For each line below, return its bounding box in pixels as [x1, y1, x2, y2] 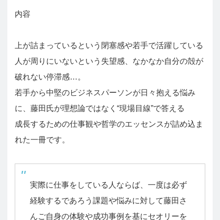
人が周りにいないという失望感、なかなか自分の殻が [15, 57, 203, 66]
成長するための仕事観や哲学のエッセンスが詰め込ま [15, 120, 203, 129]
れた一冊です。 [15, 136, 70, 144]
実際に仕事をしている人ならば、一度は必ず [30, 181, 187, 190]
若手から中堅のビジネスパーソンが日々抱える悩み [15, 88, 195, 97]
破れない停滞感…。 [15, 73, 85, 82]
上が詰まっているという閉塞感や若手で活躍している [15, 41, 203, 50]
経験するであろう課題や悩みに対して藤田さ [30, 196, 187, 205]
